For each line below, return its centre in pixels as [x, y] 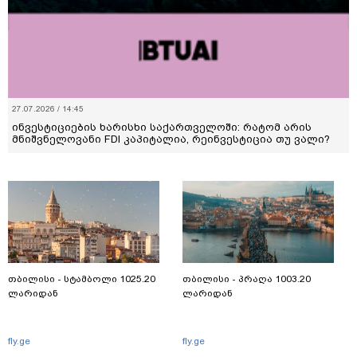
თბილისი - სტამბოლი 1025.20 [82, 279]
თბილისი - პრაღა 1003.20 [247, 279]
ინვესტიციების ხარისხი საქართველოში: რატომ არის [162, 127]
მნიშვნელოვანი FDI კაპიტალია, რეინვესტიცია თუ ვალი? [171, 139]
